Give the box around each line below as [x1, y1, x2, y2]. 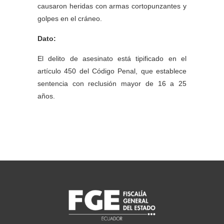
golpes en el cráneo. [37, 14, 102, 22]
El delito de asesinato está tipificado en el [37, 54, 186, 62]
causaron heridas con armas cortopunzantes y [37, 2, 186, 10]
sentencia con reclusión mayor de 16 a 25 [37, 79, 186, 87]
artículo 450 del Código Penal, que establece [37, 67, 186, 75]
